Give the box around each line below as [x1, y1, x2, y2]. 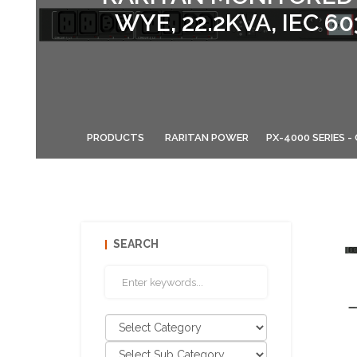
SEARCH [113, 237, 159, 250]
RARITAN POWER [165, 131, 249, 143]
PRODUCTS [87, 131, 144, 143]
